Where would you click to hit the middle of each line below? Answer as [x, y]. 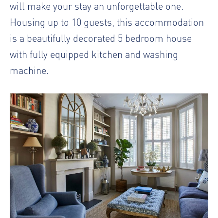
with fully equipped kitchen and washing [94, 54]
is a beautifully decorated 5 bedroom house [101, 37]
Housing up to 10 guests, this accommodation [107, 21]
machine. [29, 70]
